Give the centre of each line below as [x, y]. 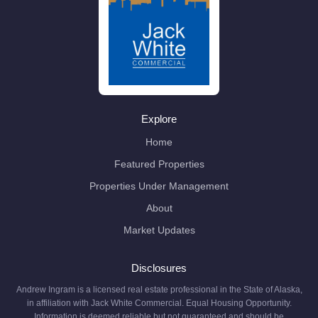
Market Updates [159, 230]
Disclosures [159, 268]
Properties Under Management [159, 186]
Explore [159, 119]
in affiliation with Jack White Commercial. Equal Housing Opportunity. [159, 303]
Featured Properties [159, 164]
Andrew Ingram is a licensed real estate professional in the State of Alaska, [159, 290]
